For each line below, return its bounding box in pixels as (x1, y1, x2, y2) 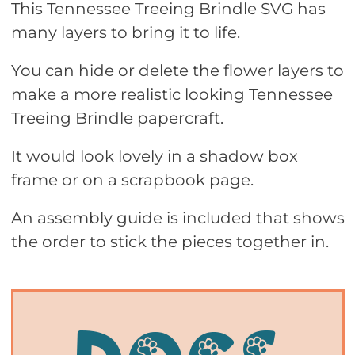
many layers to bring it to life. (10, 22, 240, 42)
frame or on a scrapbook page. (10, 170, 254, 189)
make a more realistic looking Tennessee (10, 84, 333, 104)
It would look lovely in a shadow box (10, 146, 298, 166)
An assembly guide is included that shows (10, 208, 345, 227)
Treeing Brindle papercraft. (10, 108, 223, 128)
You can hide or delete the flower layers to (10, 60, 344, 80)
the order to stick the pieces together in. (10, 231, 329, 251)
